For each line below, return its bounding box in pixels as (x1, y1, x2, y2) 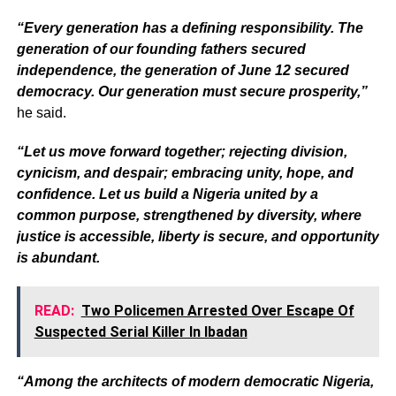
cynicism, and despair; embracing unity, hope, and (16, 164, 354, 180)
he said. (16, 104, 66, 120)
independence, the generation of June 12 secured (16, 62, 349, 78)
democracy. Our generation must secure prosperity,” (16, 83, 368, 99)
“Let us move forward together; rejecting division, (16, 143, 347, 159)
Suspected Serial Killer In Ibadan (34, 323, 247, 340)
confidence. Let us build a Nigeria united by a (16, 186, 318, 202)
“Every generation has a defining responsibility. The (16, 19, 363, 35)
